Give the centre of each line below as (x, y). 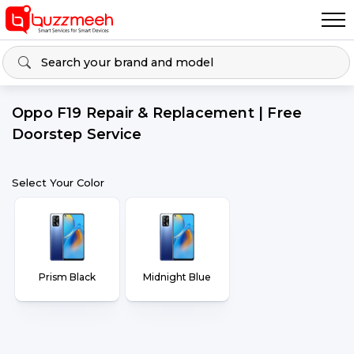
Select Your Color (58, 183)
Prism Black (67, 277)
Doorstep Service (77, 134)
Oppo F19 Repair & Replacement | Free (157, 113)
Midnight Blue (177, 277)
